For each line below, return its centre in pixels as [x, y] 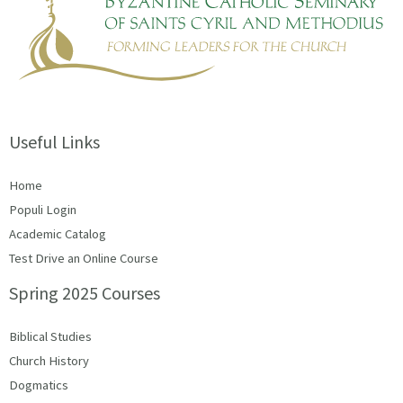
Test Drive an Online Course [84, 259]
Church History [49, 361]
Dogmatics [39, 385]
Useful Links [54, 142]
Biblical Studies [50, 337]
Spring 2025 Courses [85, 293]
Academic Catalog [58, 234]
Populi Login [43, 210]
